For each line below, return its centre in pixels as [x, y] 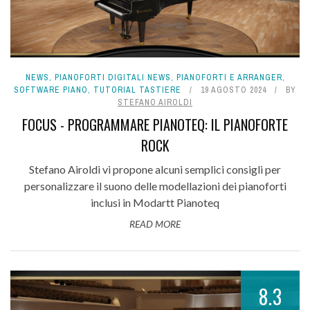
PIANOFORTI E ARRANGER [229, 77]
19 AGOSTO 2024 [234, 90]
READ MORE [155, 224]
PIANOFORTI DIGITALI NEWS [112, 77]
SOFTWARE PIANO [51, 90]
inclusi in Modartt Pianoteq [155, 202]
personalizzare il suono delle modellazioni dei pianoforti [155, 185]
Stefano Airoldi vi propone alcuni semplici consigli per [155, 169]
